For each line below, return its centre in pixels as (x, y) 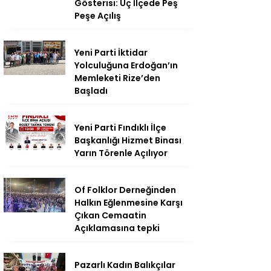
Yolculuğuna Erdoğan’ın (126, 65)
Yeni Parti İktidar (111, 53)
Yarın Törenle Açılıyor (121, 153)
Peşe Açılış (98, 16)
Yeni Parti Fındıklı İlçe (120, 128)
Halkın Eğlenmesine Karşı (129, 203)
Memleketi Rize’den (117, 78)
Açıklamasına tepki (117, 228)
